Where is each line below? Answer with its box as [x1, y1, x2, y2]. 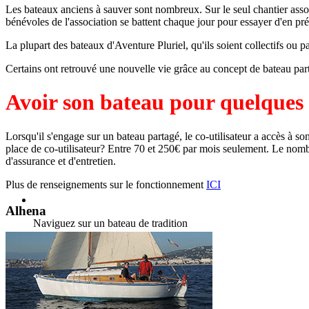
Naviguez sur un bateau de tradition [33, 217, 188, 229]
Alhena [6, 203, 46, 219]
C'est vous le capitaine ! [33, 241, 136, 252]
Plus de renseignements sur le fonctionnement [6, 178, 206, 190]
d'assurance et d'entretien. [6, 154, 116, 167]
